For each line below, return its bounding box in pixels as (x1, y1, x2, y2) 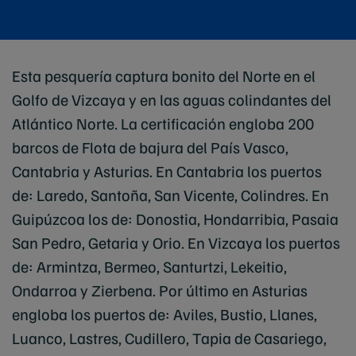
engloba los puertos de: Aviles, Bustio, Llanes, (12, 304, 317, 324)
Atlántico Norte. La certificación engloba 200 (12, 113, 314, 133)
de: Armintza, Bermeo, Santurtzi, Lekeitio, (12, 256, 287, 277)
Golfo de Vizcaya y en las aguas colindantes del (12, 89, 331, 110)
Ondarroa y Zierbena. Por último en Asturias (12, 280, 308, 300)
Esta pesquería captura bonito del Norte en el (12, 65, 315, 86)
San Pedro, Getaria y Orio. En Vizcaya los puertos (12, 232, 340, 253)
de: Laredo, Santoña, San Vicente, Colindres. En (12, 184, 329, 205)
